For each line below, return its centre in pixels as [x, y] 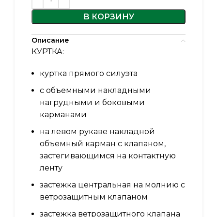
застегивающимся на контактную [108, 156]
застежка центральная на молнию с [112, 185]
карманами [63, 115]
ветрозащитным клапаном [94, 197]
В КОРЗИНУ [108, 17]
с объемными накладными [95, 91]
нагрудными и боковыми [92, 103]
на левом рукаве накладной [97, 132]
